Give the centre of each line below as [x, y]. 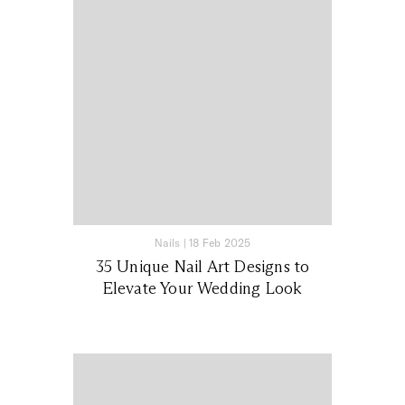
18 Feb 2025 [220, 243]
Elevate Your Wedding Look [202, 289]
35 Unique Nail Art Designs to [202, 267]
